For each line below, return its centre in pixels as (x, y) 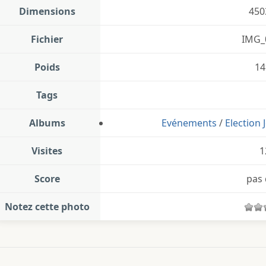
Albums (47, 123)
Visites (47, 151)
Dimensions (47, 12)
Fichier (47, 39)
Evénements (189, 123)
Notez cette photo (47, 207)
